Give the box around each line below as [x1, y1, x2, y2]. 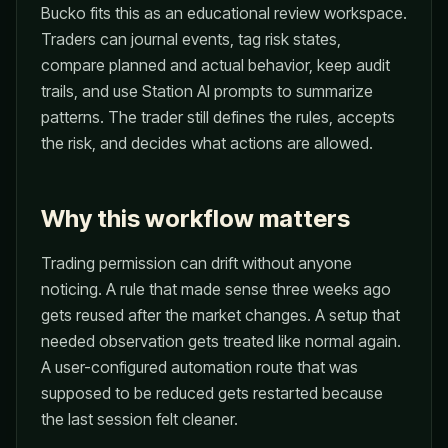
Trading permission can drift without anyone [41, 253, 352, 273]
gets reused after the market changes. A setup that [41, 305, 400, 325]
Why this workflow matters [41, 204, 350, 233]
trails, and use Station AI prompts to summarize [41, 81, 373, 101]
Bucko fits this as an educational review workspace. [41, 3, 407, 23]
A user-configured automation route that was [41, 357, 358, 377]
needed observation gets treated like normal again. [41, 331, 401, 351]
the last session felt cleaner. [41, 409, 238, 429]
